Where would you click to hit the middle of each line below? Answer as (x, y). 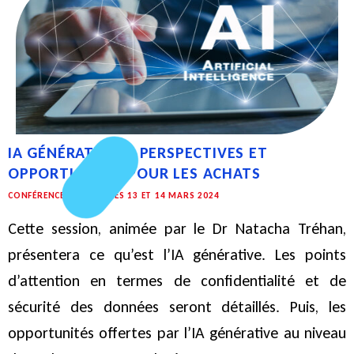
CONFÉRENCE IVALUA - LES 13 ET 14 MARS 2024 (114, 196)
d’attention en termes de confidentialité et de (177, 281)
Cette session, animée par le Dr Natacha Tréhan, (177, 229)
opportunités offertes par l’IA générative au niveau (177, 333)
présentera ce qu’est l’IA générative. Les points (177, 255)
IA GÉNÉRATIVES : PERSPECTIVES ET (138, 153)
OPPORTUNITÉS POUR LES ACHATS (134, 173)
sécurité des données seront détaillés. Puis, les (177, 307)
